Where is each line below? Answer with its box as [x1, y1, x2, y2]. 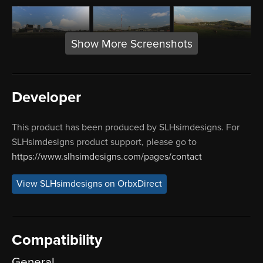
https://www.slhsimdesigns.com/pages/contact [12, 150, 202, 163]
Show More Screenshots [70, 36, 193, 50]
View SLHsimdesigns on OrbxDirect [16, 178, 162, 190]
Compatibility [12, 231, 102, 249]
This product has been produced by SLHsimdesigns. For [12, 121, 240, 133]
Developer [12, 88, 81, 106]
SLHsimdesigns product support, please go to [12, 136, 197, 148]
